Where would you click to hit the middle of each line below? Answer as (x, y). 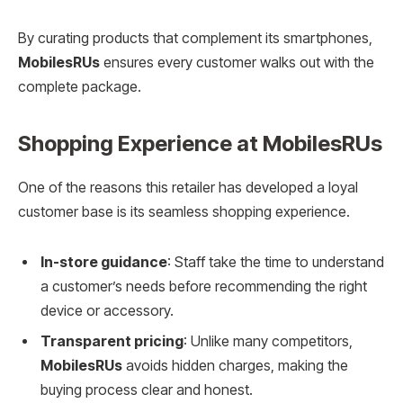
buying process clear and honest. (147, 390)
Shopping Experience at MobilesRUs (200, 144)
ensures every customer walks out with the (237, 63)
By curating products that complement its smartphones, (195, 39)
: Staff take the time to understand (276, 262)
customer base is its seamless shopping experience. (184, 212)
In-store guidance (104, 262)
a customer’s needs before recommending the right (204, 286)
